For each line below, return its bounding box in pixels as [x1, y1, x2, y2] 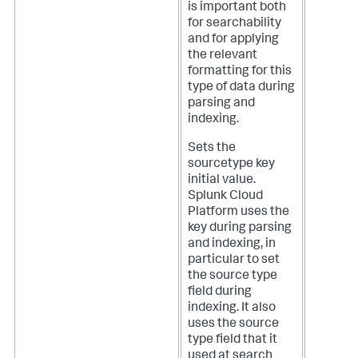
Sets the [188, 141, 236, 155]
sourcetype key [188, 157, 275, 171]
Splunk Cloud [188, 189, 263, 203]
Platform [188, 205, 238, 219]
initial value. [188, 173, 256, 187]
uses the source [188, 317, 279, 331]
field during [188, 285, 252, 299]
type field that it [188, 333, 277, 347]
